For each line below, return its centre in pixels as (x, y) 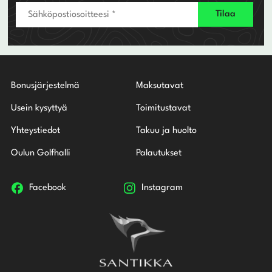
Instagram (162, 188)
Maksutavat (160, 86)
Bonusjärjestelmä (45, 86)
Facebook (47, 188)
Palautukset (159, 154)
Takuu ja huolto (166, 131)
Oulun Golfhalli (40, 154)
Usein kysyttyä (39, 109)
